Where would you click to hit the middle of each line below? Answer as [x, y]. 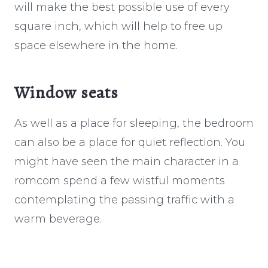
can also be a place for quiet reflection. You [130, 142]
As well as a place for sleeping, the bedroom [134, 123]
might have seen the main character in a [127, 161]
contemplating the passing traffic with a [124, 200]
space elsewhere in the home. [96, 45]
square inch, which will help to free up [118, 26]
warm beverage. [58, 219]
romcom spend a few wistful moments [120, 180]
